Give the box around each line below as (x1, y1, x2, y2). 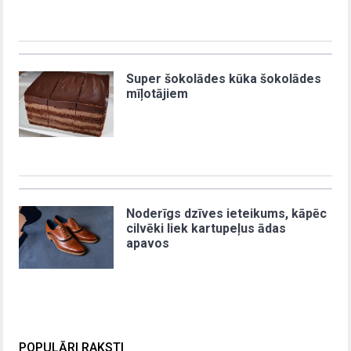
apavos (126, 235, 170, 251)
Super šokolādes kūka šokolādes (126, 71, 322, 86)
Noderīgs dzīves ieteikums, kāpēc (126, 205, 327, 221)
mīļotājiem (126, 85, 189, 101)
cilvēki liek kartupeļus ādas (126, 220, 287, 236)
